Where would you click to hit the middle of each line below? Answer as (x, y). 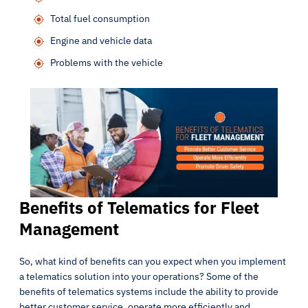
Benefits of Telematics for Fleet (139, 208)
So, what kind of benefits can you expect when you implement (153, 261)
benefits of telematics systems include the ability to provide (149, 291)
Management (69, 229)
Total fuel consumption (100, 19)
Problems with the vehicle (107, 63)
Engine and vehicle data (101, 41)
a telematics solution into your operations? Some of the (139, 276)
